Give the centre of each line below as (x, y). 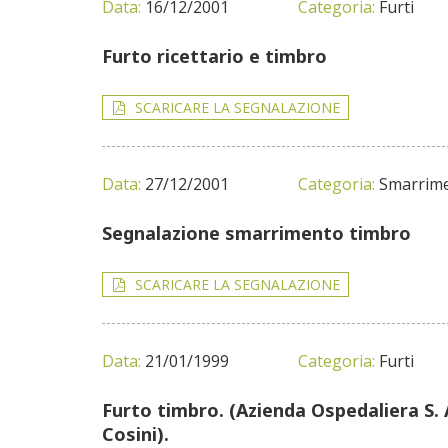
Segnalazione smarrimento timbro (256, 233)
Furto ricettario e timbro (214, 56)
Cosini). (135, 434)
